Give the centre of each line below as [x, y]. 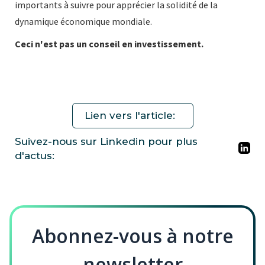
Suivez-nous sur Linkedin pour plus [106, 142]
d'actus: [35, 156]
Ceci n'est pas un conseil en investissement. [109, 44]
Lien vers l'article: [130, 116]
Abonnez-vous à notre [132, 236]
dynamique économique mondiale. [83, 22]
